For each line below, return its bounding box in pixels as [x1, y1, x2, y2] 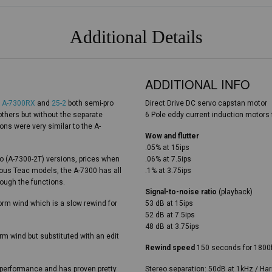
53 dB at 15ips [145, 199, 193, 208]
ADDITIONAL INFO [145, 75, 250, 93]
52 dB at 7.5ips [145, 211, 195, 219]
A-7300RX [2, 99, 35, 107]
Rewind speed [145, 243, 195, 252]
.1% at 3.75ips [145, 166, 191, 175]
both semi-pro [66, 99, 114, 107]
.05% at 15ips [145, 143, 189, 152]
